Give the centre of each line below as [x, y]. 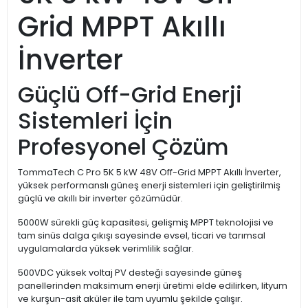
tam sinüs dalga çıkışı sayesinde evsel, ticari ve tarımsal [142, 236]
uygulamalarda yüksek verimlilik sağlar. [106, 249]
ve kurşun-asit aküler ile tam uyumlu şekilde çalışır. [130, 299]
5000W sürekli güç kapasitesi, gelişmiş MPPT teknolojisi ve [146, 223]
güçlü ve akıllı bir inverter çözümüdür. [100, 199]
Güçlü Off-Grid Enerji [130, 95]
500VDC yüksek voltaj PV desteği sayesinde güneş [130, 273]
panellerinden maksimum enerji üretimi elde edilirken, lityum [153, 286]
